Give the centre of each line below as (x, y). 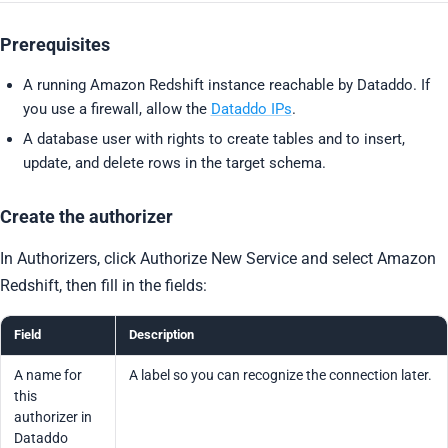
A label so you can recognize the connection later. (281, 374)
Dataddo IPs (251, 108)
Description (162, 334)
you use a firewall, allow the (116, 108)
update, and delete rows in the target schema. (174, 162)
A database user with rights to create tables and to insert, (213, 138)
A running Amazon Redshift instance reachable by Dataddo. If (226, 84)
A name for (48, 374)
